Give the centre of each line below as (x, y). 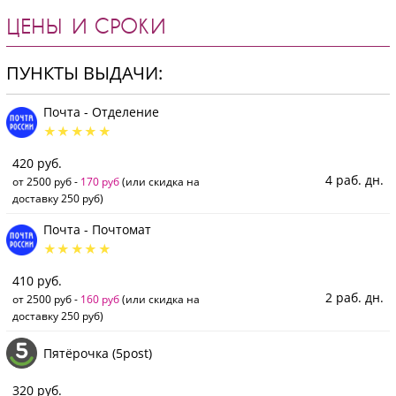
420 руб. (37, 164)
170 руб (100, 182)
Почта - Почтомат (97, 230)
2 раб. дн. (354, 298)
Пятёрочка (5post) (98, 353)
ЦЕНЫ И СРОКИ (86, 26)
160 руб (100, 299)
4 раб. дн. (354, 180)
